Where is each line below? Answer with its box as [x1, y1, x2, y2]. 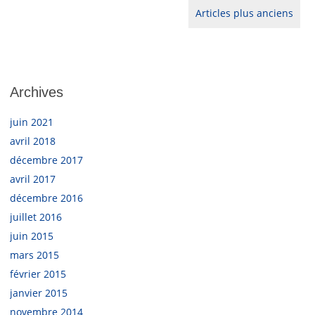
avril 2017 [10, 172, 56, 186]
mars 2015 [10, 248, 60, 262]
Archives [10, 84, 64, 101]
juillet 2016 [10, 210, 63, 224]
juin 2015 [10, 229, 54, 243]
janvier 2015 [10, 286, 68, 300]
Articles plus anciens [195, 6, 294, 20]
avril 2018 [10, 134, 56, 148]
